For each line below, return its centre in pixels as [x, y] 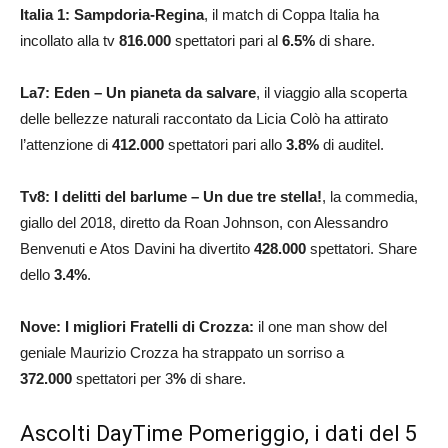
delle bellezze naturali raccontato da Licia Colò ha [180, 119]
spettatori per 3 [124, 379]
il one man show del [320, 327]
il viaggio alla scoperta [335, 93]
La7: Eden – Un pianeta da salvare [138, 93]
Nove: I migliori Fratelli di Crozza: [137, 327]
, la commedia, [370, 197]
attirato [366, 119]
